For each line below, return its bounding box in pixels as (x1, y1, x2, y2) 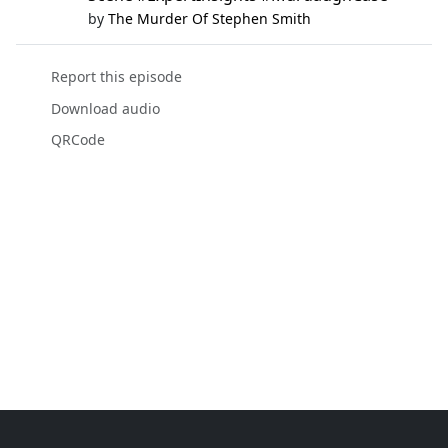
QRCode (50, 129, 105, 149)
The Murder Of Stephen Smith (108, 9, 311, 29)
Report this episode (50, 67, 182, 87)
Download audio (50, 98, 160, 118)
